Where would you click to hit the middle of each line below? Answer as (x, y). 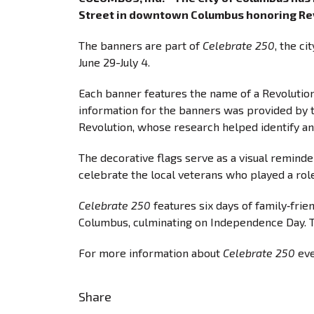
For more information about (151, 252)
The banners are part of (141, 45)
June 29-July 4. (118, 62)
